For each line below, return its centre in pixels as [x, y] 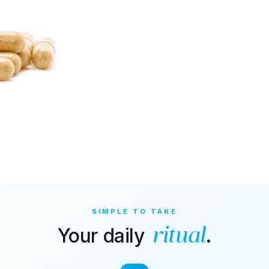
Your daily [104, 235]
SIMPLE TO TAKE [134, 211]
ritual [179, 237]
